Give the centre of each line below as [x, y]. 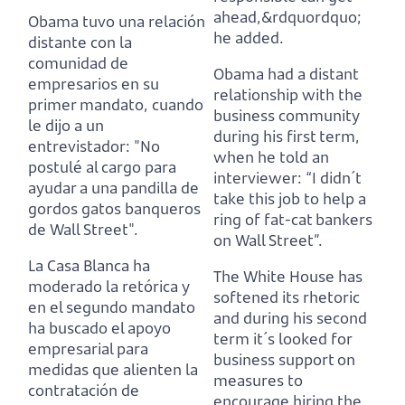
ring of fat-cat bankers [293, 220]
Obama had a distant [286, 74]
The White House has [288, 277]
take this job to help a [290, 199]
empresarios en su [94, 84]
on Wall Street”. [268, 240]
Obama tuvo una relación [117, 22]
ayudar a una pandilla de [113, 188]
